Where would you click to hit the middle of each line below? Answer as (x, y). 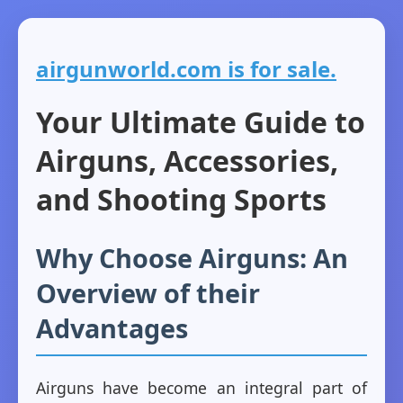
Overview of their (148, 293)
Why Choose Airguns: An (192, 258)
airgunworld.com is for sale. (186, 68)
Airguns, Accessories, (187, 161)
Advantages (112, 328)
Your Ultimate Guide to (201, 122)
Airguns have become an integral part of (201, 388)
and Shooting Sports (181, 200)
